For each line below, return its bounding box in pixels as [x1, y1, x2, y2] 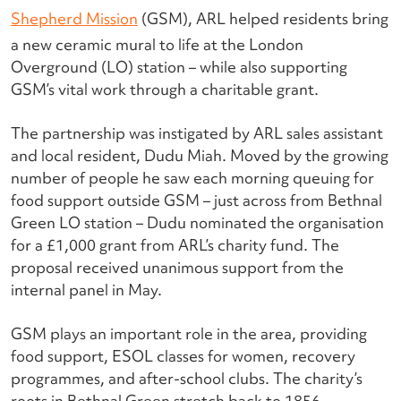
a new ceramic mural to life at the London [11, 33, 303, 55]
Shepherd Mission [11, 7, 138, 29]
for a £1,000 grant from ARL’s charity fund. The [11, 234, 339, 255]
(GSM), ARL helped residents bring [138, 7, 388, 29]
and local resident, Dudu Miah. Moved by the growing [11, 144, 388, 166]
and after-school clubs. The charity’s [105, 367, 363, 388]
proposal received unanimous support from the [11, 256, 344, 277]
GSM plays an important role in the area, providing [11, 322, 367, 344]
